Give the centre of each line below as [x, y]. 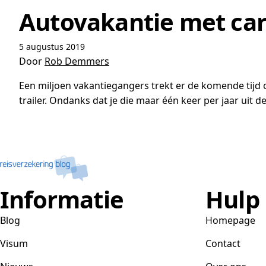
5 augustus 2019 [52, 47]
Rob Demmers [77, 61]
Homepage [230, 220]
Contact [223, 243]
